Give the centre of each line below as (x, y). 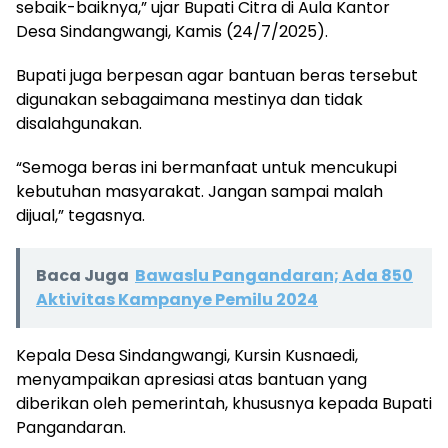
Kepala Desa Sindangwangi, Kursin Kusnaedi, (187, 356)
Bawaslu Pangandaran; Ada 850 (274, 276)
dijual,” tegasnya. (80, 216)
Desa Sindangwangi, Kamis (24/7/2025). (172, 32)
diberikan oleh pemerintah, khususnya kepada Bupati (224, 404)
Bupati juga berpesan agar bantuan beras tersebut (217, 76)
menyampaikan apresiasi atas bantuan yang (191, 380)
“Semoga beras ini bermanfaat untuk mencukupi (206, 168)
